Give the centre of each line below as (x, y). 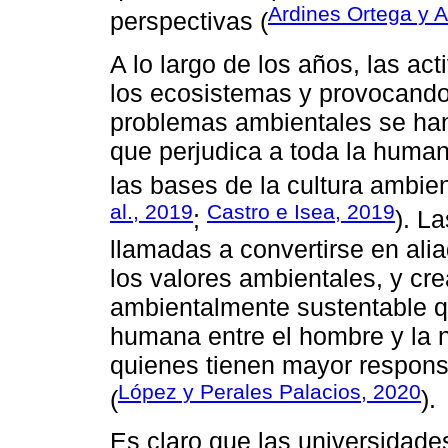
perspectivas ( (189, 21)
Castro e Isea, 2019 (301, 212)
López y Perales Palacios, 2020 (269, 391)
